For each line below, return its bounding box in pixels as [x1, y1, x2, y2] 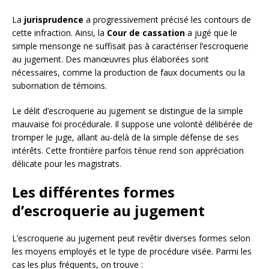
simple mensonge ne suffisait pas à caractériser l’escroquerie [12, 40, 249, 52]
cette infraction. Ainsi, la [12, 27, 107, 39]
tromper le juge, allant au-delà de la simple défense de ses [12, 131, 239, 144]
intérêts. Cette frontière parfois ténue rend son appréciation [12, 145, 244, 157]
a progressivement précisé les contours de [83, 14, 251, 26]
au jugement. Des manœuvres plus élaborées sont [12, 53, 209, 65]
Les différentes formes [12, 182, 175, 202]
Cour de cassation [107, 27, 185, 39]
